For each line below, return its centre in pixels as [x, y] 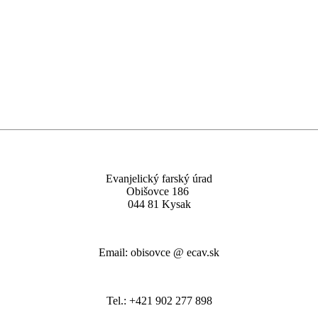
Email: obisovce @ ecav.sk [159, 253]
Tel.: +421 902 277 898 [159, 301]
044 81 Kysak [159, 204]
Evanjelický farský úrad [159, 179]
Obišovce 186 [159, 192]
